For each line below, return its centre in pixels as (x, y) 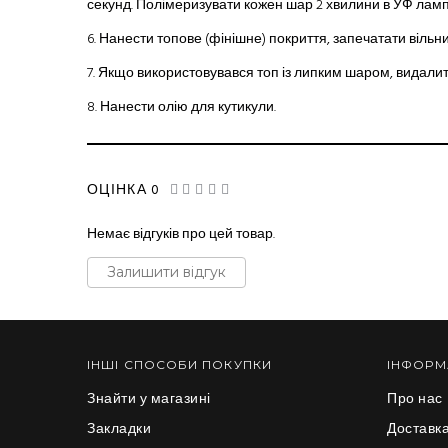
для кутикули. (232, 107)
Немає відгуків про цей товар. (181, 234)
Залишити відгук (166, 271)
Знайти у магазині (149, 399)
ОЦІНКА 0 (124, 190)
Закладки (119, 429)
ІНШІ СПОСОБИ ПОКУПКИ (179, 364)
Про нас (415, 399)
